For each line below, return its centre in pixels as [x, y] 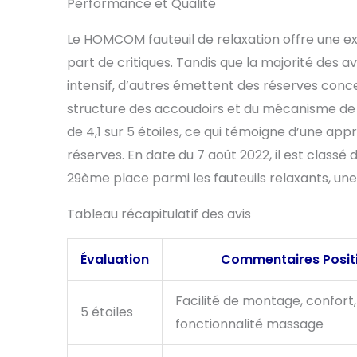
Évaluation [115, 260]
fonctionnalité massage [249, 324]
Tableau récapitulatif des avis [159, 214]
